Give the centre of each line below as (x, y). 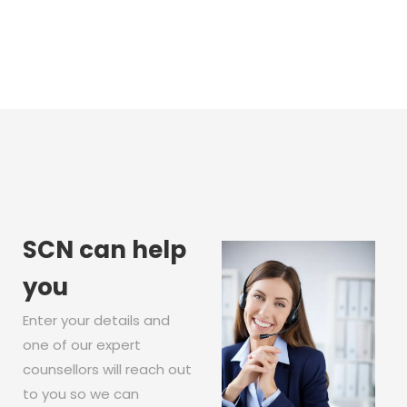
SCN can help (104, 249)
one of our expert (82, 344)
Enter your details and (96, 320)
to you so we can (81, 393)
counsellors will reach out (107, 369)
